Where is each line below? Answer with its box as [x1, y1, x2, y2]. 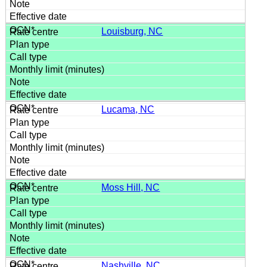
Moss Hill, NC [101, 182, 160, 193]
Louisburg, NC [101, 26, 163, 36]
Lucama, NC [101, 104, 155, 114]
